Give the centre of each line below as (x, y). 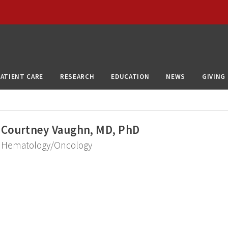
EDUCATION (130, 76)
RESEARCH (77, 76)
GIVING (214, 76)
